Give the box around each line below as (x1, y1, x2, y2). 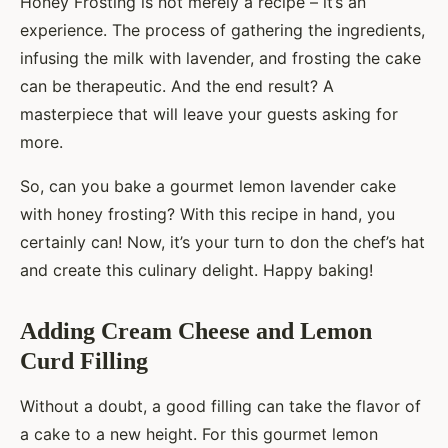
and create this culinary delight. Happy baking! (20, 260, 373, 281)
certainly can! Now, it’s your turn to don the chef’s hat (20, 232, 425, 253)
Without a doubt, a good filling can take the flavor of (20, 396, 421, 417)
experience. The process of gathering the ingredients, (20, 20, 425, 41)
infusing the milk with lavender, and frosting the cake (20, 48, 421, 69)
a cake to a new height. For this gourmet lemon (20, 424, 378, 445)
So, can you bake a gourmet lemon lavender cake (20, 176, 396, 197)
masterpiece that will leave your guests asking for (20, 104, 398, 125)
